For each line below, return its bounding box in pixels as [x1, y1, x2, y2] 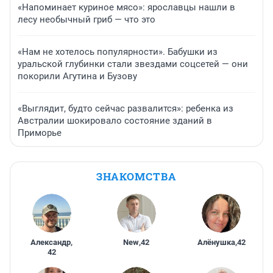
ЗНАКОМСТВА [96, 169, 177, 184]
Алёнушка [197, 238, 235, 247]
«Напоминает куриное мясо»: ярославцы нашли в [18, 2, 235, 13]
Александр [30, 238, 71, 247]
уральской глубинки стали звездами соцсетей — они [18, 58, 248, 70]
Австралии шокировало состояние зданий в [18, 115, 212, 127]
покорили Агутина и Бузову [18, 71, 137, 82]
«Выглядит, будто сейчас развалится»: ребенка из [18, 103, 233, 115]
